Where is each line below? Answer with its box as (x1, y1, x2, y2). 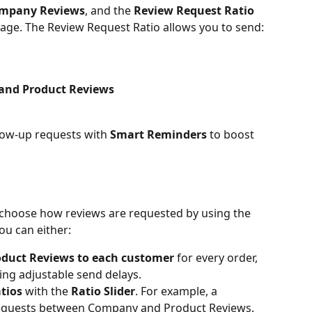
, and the (85, 2, 134, 18)
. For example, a (135, 283, 220, 299)
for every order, (174, 250, 260, 266)
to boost (207, 126, 257, 142)
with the (22, 283, 71, 299)
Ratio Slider (71, 283, 135, 299)
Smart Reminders (110, 126, 207, 142)
